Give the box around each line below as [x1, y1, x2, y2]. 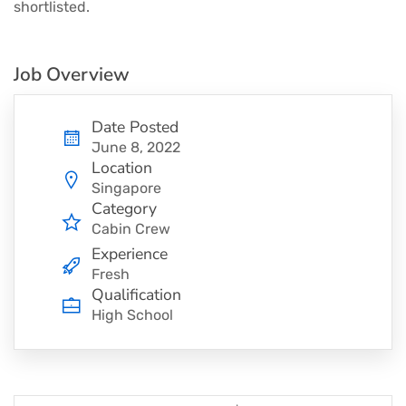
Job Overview [14, 62, 130, 88]
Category [92, 198, 157, 220]
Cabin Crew [92, 220, 170, 238]
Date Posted [92, 116, 179, 139]
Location [92, 157, 152, 179]
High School [92, 306, 173, 324]
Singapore [92, 179, 161, 198]
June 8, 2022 [92, 139, 180, 157]
